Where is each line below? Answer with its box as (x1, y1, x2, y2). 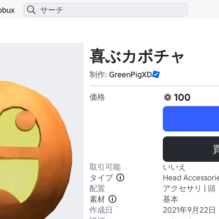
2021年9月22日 (163, 205, 216, 215)
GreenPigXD (109, 69, 152, 79)
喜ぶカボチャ (89, 46, 186, 66)
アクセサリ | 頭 (163, 183, 216, 193)
